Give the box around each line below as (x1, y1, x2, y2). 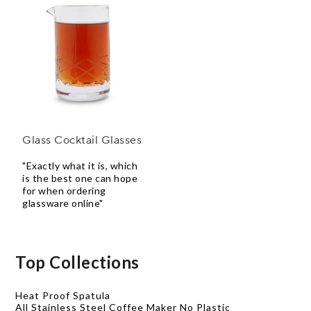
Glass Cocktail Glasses (22, 133, 142, 148)
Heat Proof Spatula (15, 289, 110, 302)
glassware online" (22, 197, 103, 210)
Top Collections (15, 252, 140, 273)
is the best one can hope (22, 172, 137, 185)
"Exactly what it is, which (22, 160, 137, 172)
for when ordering (22, 185, 106, 197)
